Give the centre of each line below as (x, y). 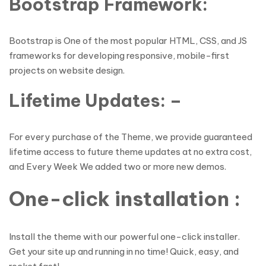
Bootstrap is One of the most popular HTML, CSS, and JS (128, 41)
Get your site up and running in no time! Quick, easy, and (124, 251)
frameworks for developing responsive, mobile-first (119, 56)
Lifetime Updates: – (95, 101)
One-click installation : (125, 199)
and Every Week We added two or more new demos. (118, 167)
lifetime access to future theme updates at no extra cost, (130, 152)
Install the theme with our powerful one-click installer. (124, 237)
